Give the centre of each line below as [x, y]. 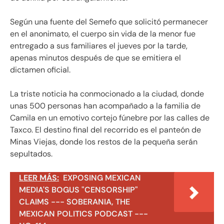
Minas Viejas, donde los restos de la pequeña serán [104, 142]
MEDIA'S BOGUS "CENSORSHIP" [78, 190]
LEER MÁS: [39, 178]
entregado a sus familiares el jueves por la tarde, [99, 46]
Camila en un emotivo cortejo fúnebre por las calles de [110, 118]
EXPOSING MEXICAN [102, 178]
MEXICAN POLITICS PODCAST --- [83, 214]
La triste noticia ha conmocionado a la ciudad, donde [107, 94]
